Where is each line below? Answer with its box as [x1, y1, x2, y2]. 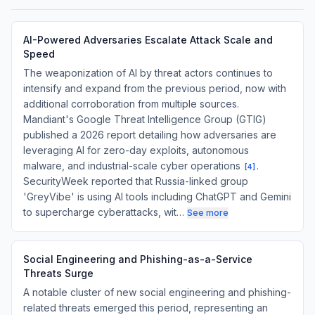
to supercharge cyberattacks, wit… [23, 206, 184, 218]
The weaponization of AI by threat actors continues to [23, 67, 273, 79]
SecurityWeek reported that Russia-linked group [23, 175, 248, 187]
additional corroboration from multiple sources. [23, 98, 239, 110]
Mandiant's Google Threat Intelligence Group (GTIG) [23, 113, 266, 125]
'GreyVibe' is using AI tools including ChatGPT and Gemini [23, 191, 291, 202]
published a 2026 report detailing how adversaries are [23, 129, 276, 141]
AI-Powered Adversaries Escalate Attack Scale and [23, 34, 273, 46]
